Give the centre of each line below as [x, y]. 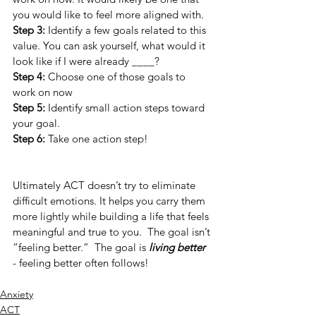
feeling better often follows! [84, 263]
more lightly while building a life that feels [112, 216]
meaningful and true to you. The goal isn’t [113, 232]
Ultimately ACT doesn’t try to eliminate [105, 185]
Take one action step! [99, 139]
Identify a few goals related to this [127, 30]
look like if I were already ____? [87, 61]
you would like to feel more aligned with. [110, 14]
